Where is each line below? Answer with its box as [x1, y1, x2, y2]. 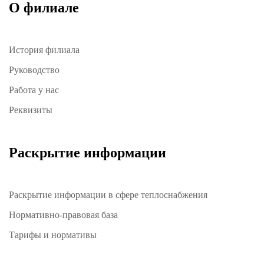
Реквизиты [9, 105, 52, 115]
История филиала [9, 45, 80, 55]
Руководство [9, 65, 60, 75]
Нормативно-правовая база [9, 210, 118, 220]
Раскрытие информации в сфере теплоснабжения [9, 190, 207, 200]
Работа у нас [9, 85, 59, 95]
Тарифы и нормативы [9, 230, 97, 240]
